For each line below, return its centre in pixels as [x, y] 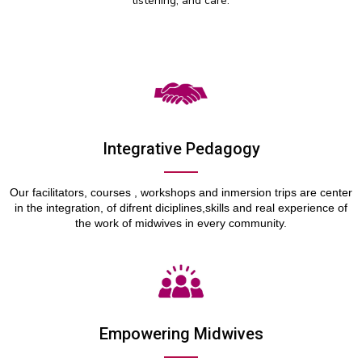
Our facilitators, [50, 192]
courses [111, 192]
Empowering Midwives [181, 333]
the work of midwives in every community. [181, 223]
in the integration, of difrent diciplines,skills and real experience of [181, 207]
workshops [168, 192]
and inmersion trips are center [274, 192]
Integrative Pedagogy [181, 148]
